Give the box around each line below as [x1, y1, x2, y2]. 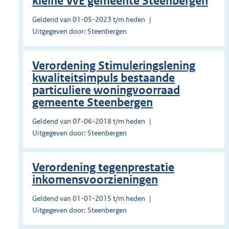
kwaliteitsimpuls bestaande [32, 71, 175, 85]
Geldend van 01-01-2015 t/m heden [32, 194, 145, 203]
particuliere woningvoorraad [32, 83, 180, 98]
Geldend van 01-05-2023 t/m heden [32, 15, 145, 25]
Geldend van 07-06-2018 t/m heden [32, 117, 145, 126]
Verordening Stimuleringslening [32, 59, 195, 73]
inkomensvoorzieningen [32, 173, 158, 187]
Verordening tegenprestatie [32, 161, 174, 175]
